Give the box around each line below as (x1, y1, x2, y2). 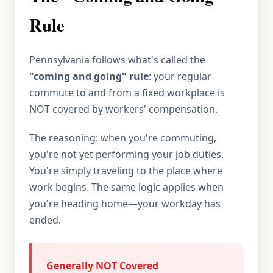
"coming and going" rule (29, 69, 149, 83)
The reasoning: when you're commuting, (29, 131, 216, 144)
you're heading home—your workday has (29, 197, 221, 210)
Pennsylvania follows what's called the (29, 53, 205, 66)
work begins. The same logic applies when (29, 180, 224, 194)
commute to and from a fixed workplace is (29, 86, 225, 99)
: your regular (149, 69, 211, 83)
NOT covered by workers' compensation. (29, 102, 218, 116)
